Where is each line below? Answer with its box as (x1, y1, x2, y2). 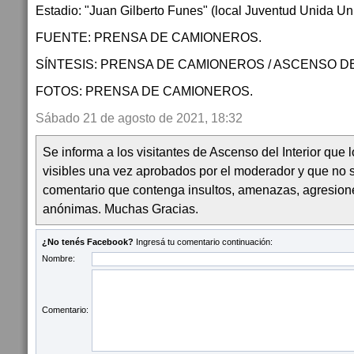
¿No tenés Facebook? (42, 237, 134, 247)
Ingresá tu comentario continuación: (134, 237, 273, 247)
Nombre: (42, 254, 75, 263)
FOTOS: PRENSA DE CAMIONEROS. (36, 84, 253, 98)
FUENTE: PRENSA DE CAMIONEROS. (36, 30, 262, 44)
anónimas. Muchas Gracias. (43, 201, 198, 216)
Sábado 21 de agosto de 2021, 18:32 (36, 111, 243, 125)
